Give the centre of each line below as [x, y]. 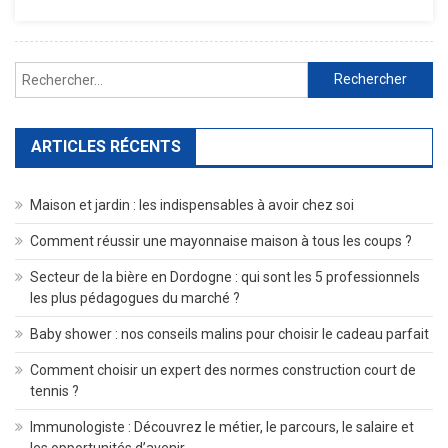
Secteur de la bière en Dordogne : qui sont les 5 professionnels [225, 276]
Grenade [372, 120]
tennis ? [54, 390]
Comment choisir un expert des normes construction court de [223, 369]
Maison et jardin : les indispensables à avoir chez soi [192, 204]
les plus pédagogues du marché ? [135, 297]
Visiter [366, 28]
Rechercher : [346, 72]
